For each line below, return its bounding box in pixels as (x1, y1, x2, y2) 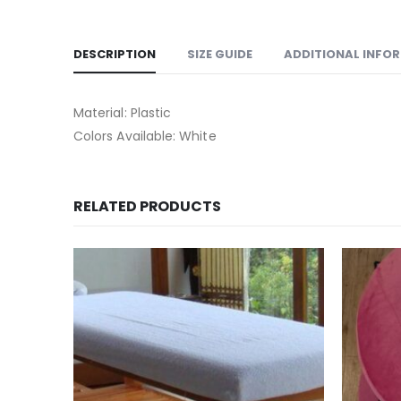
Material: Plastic (73, 104, 172, 122)
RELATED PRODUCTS (73, 196, 221, 217)
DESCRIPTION (73, 46, 156, 63)
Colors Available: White (73, 127, 217, 145)
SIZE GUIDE (187, 46, 252, 63)
